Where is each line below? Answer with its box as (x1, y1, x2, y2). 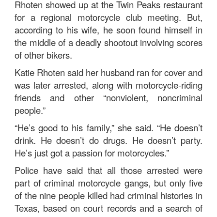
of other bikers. (15, 48, 72, 61)
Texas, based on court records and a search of (15, 201, 202, 214)
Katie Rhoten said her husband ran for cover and (15, 66, 202, 78)
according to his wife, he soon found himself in (15, 23, 202, 36)
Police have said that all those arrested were (15, 164, 202, 176)
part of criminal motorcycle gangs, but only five (15, 176, 202, 189)
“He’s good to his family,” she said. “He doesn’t (15, 121, 202, 134)
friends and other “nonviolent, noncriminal (15, 91, 202, 104)
